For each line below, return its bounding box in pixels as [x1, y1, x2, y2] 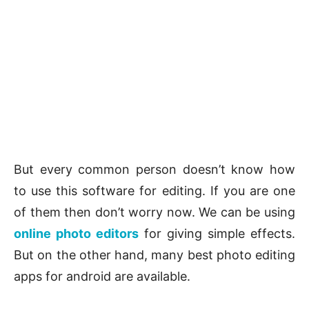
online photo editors [14, 226, 144, 241]
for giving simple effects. [143, 226, 295, 241]
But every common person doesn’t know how [14, 162, 295, 177]
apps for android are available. [14, 269, 190, 284]
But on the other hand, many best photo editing [14, 248, 295, 263]
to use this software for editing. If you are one [14, 183, 295, 199]
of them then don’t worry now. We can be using [14, 205, 295, 220]
